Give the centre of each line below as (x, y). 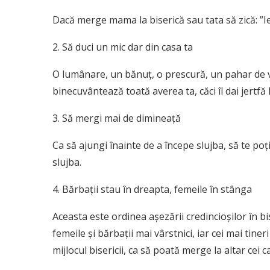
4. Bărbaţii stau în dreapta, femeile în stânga (152, 190)
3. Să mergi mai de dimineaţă (117, 118)
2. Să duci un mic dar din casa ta (123, 47)
